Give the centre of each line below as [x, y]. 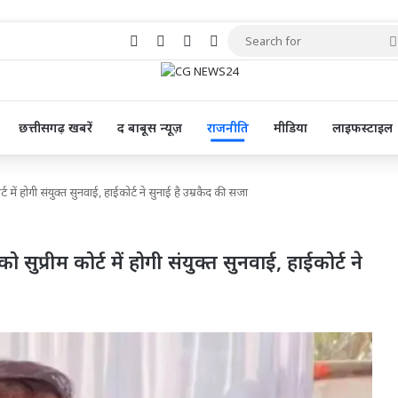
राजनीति [227, 128]
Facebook [168, 40]
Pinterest [222, 40]
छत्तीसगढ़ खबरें [55, 128]
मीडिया [290, 128]
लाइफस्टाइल [362, 128]
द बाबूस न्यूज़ [149, 128]
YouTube [247, 40]
